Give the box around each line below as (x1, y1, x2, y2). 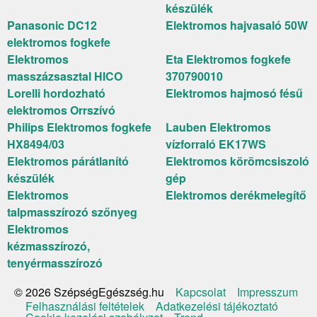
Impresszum (237, 283, 298, 300)
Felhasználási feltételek (25, 298, 144, 315)
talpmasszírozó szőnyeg (7, 204, 137, 221)
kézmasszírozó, (7, 238, 90, 255)
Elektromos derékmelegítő (166, 187, 306, 204)
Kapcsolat (175, 283, 226, 300)
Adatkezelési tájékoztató (156, 298, 278, 315)
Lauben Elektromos (166, 119, 271, 136)
